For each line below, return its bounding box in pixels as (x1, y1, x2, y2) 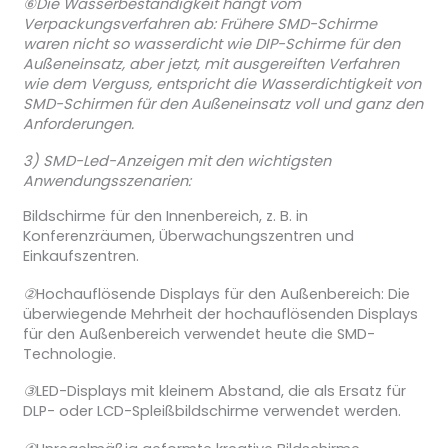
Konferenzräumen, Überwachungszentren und (22, 226, 354, 247)
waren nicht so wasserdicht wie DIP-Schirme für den (22, 33, 400, 54)
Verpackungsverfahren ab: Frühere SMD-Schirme (22, 13, 377, 34)
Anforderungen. (22, 113, 134, 134)
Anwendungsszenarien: (22, 171, 191, 192)
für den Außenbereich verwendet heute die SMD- (22, 323, 375, 344)
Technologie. (22, 343, 116, 364)
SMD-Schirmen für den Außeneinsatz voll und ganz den (22, 93, 423, 114)
